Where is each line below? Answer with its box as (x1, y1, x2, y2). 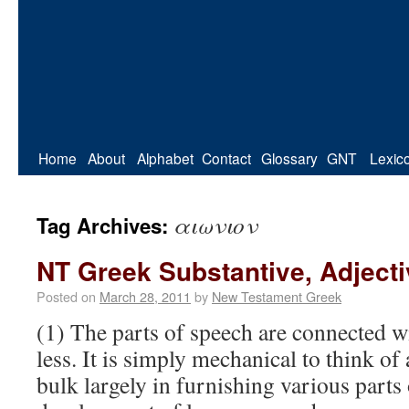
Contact (202, 148, 251, 168)
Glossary (261, 148, 318, 168)
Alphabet (137, 148, 194, 168)
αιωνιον (173, 209, 257, 240)
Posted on (37, 287, 96, 306)
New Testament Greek (212, 287, 341, 306)
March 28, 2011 (100, 287, 191, 306)
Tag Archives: (37, 211, 173, 240)
